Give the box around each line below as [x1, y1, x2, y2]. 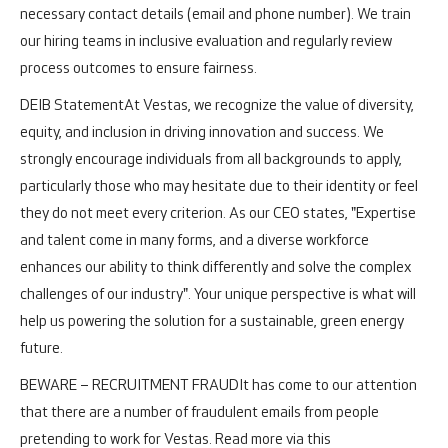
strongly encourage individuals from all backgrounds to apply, [20, 151, 402, 168]
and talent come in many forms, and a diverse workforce [20, 232, 369, 249]
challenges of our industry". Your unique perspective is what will [20, 286, 416, 303]
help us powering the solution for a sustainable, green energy [20, 313, 404, 330]
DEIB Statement [20, 97, 124, 114]
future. [20, 340, 63, 357]
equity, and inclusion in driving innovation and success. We [20, 124, 384, 141]
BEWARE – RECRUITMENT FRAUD [20, 377, 239, 394]
